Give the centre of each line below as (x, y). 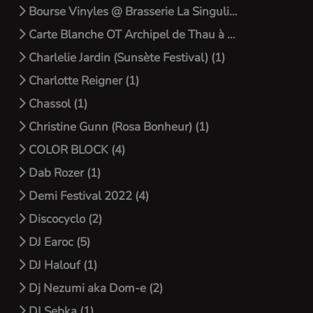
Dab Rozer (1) (63, 173)
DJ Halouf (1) (61, 265)
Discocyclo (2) (64, 219)
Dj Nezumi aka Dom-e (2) (94, 288)
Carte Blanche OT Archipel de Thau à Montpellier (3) (126, 35)
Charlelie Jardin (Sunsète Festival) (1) (125, 58)
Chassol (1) (57, 104)
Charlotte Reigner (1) (82, 81)
